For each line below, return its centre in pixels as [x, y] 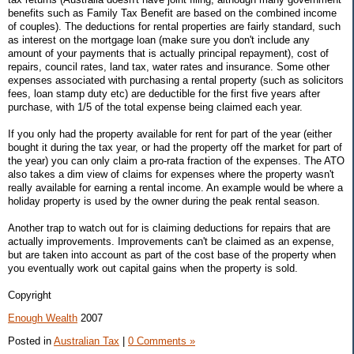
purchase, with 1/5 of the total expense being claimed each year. [155, 107]
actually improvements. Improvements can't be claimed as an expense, [171, 241]
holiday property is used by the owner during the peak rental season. [164, 201]
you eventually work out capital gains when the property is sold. [153, 268]
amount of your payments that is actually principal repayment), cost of [168, 53]
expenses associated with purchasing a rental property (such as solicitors [176, 80]
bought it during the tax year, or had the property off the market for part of [175, 147]
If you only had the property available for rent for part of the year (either [170, 134]
